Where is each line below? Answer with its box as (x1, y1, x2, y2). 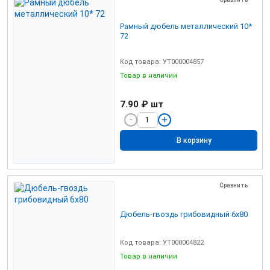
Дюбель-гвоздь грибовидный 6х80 (120, 209, 248, 219)
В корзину (177, 136, 212, 145)
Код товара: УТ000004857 (120, 57, 204, 66)
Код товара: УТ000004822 (120, 238, 204, 246)
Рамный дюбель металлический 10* (120, 21, 252, 31)
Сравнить (219, 182, 248, 189)
